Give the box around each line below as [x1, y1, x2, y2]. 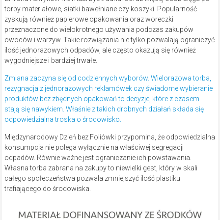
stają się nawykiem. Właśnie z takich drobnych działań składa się [4, 105, 204, 113]
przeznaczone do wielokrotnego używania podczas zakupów [4, 26, 193, 34]
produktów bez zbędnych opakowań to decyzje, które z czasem [4, 95, 199, 103]
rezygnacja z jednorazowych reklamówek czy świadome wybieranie [4, 84, 213, 93]
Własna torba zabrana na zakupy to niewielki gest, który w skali [4, 164, 197, 172]
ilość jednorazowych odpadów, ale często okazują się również [4, 46, 196, 55]
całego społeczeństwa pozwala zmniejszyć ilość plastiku [4, 174, 180, 183]
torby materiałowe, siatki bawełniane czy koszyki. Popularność [4, 5, 197, 13]
